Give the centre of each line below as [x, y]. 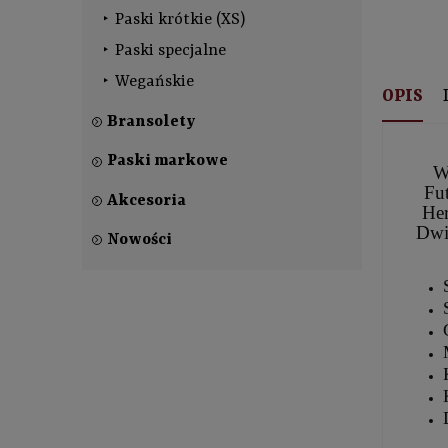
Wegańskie [154, 81]
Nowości [139, 240]
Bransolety [151, 122]
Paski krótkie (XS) [180, 19]
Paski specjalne [170, 50]
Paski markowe [167, 161]
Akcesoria [146, 200]
